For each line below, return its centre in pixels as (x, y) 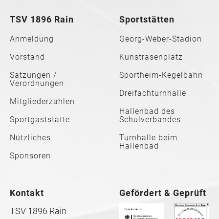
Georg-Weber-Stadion (161, 39)
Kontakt (27, 193)
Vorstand (27, 57)
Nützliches (30, 138)
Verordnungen (37, 84)
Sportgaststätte (40, 120)
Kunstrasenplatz (151, 57)
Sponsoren (30, 156)
